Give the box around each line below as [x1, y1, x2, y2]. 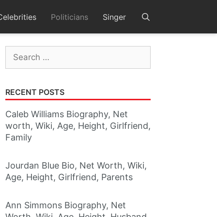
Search [5, 48, 32, 58]
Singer [103, 12, 126, 22]
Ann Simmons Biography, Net [5, 200, 126, 211]
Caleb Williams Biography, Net [5, 109, 128, 120]
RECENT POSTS [5, 87, 64, 97]
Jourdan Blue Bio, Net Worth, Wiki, [5, 160, 147, 171]
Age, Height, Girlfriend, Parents [5, 172, 133, 183]
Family [5, 132, 32, 143]
